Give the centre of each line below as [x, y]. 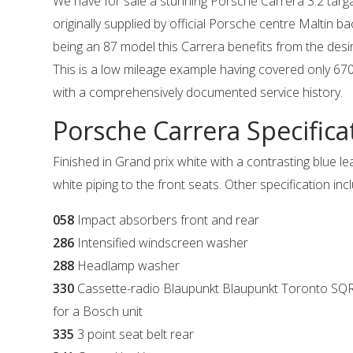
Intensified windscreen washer [163, 243]
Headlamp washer [129, 266]
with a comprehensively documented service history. [198, 92]
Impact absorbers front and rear [169, 220]
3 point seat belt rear [134, 334]
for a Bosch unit [98, 311]
